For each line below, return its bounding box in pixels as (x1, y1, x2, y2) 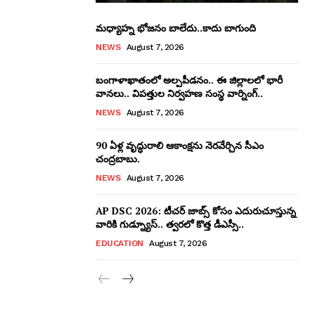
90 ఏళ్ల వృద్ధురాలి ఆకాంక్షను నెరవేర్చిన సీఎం (96, 138, 264, 152)
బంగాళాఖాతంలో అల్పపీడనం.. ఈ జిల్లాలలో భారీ (96, 72, 283, 86)
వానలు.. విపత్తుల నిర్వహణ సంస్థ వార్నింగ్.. (96, 86, 263, 100)
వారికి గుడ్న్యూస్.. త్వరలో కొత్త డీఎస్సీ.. (96, 217, 244, 231)
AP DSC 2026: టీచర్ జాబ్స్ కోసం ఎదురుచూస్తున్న (96, 203, 296, 217)
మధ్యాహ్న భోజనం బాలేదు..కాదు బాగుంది (96, 20, 256, 34)
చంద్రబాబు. (96, 151, 140, 165)
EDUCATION (96, 238, 143, 248)
